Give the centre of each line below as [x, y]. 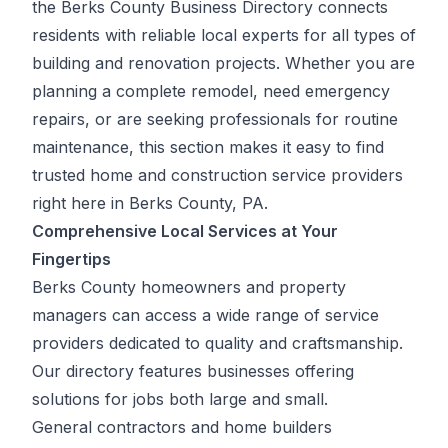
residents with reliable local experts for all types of [224, 35]
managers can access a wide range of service [205, 315]
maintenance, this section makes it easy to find [208, 147]
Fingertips [71, 259]
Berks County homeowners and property [189, 287]
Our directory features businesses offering [193, 371]
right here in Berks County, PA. [150, 203]
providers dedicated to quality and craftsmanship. [217, 343]
